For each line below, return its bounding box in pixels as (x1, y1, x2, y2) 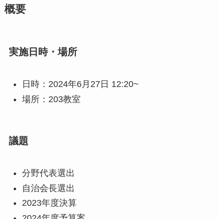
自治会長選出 (22, 183, 75, 193)
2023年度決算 (22, 198, 77, 208)
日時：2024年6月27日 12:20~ (22, 79, 139, 89)
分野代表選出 (22, 168, 75, 178)
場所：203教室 (22, 94, 81, 104)
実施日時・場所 (8, 46, 77, 58)
